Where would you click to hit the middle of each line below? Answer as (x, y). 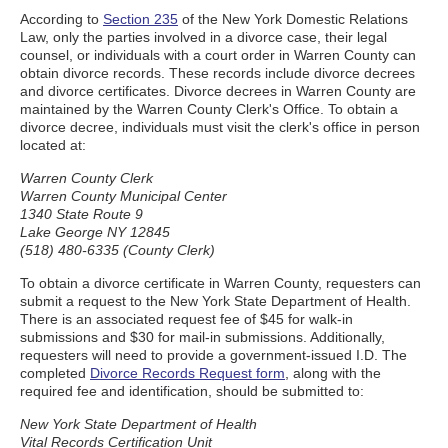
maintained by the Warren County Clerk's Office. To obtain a (209, 109)
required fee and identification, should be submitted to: (192, 391)
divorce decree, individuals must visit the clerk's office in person (220, 127)
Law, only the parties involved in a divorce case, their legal (203, 37)
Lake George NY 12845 (95, 232)
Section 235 (140, 19)
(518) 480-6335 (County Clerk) (117, 250)
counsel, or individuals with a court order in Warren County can (218, 55)
